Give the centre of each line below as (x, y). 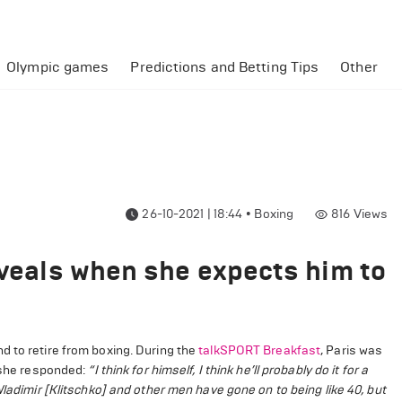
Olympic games (58, 67)
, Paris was (352, 350)
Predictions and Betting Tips (225, 67)
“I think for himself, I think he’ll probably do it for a (228, 370)
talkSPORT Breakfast (260, 350)
